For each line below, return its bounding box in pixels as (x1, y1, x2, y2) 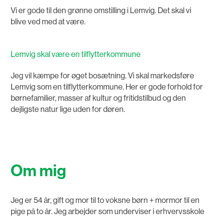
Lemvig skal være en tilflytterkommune (11, 50, 141, 59)
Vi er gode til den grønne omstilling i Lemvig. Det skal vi (11, 6, 192, 16)
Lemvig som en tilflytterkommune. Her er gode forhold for (11, 82, 203, 92)
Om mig (11, 161, 67, 181)
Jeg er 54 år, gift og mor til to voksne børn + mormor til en (11, 196, 200, 205)
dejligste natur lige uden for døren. (11, 105, 126, 114)
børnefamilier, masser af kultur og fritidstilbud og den (11, 93, 186, 103)
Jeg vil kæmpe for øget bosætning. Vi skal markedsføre (11, 71, 195, 81)
